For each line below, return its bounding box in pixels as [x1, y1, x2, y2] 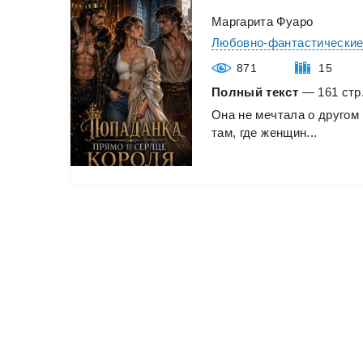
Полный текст [211, 84, 299, 99]
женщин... [261, 125, 318, 139]
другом [318, 107, 360, 122]
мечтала [255, 107, 305, 122]
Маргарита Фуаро [211, 14, 314, 28]
